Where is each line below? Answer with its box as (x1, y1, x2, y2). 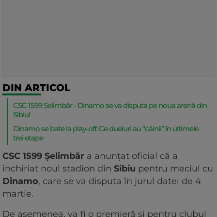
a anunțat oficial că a (84, 151, 178, 162)
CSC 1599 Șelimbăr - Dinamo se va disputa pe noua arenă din (13, 101, 207, 110)
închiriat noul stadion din (2, 163, 114, 174)
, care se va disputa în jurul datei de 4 (38, 176, 201, 187)
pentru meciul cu (138, 163, 213, 174)
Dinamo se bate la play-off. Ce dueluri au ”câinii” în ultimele (13, 124, 199, 134)
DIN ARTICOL (2, 82, 70, 94)
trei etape (13, 133, 43, 143)
